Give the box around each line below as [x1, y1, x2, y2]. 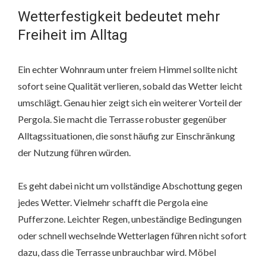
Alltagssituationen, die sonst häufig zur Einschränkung [18, 130, 235, 142]
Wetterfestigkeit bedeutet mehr [18, 8, 220, 26]
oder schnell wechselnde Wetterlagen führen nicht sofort [18, 230, 246, 242]
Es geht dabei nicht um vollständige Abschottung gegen [18, 180, 242, 192]
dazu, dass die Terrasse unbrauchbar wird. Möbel [18, 246, 216, 258]
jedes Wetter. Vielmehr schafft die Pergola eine [18, 197, 208, 208]
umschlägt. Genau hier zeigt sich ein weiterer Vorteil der [18, 97, 242, 109]
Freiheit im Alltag [18, 27, 128, 44]
